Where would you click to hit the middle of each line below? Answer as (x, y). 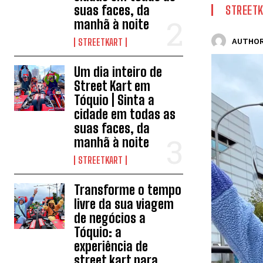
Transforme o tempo (128, 190)
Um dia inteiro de (118, 72)
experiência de (111, 246)
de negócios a (110, 218)
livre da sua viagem (124, 204)
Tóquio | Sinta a (114, 100)
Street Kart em (112, 86)
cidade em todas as (125, 114)
